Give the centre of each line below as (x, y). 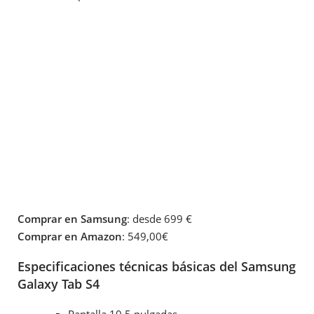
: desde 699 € (159, 219)
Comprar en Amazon (70, 237)
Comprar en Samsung (72, 219)
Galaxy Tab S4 (59, 284)
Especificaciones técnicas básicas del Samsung (157, 267)
